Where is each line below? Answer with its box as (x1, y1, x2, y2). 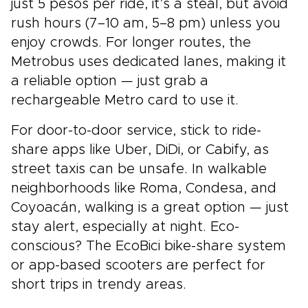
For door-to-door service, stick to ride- (11, 124, 261, 138)
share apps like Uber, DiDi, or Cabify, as (11, 143, 269, 157)
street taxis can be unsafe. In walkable (11, 162, 267, 177)
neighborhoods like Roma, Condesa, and (11, 181, 276, 196)
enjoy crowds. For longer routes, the (11, 36, 251, 50)
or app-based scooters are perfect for (11, 258, 265, 273)
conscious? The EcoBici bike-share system (11, 239, 286, 254)
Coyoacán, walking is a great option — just (11, 201, 289, 215)
